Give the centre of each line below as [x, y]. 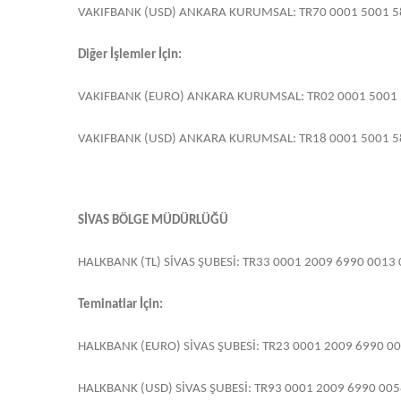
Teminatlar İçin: [120, 305]
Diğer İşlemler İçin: [130, 55]
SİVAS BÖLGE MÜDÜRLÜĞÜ [153, 221]
